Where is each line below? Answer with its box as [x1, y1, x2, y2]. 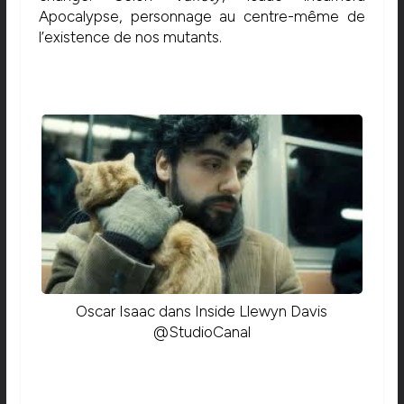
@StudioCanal [152, 323, 251, 342]
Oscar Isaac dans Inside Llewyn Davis [76, 302, 328, 321]
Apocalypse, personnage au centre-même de [38, 7, 366, 26]
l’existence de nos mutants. [38, 28, 222, 47]
